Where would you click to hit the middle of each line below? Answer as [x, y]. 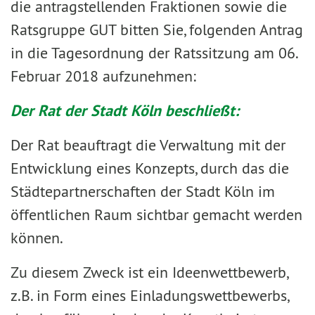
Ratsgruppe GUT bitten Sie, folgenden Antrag [157, 30]
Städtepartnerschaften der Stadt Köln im [143, 191]
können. [37, 238]
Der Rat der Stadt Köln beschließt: [125, 110]
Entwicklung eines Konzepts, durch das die [150, 168]
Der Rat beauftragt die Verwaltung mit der [148, 145]
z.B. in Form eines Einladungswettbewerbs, [149, 295]
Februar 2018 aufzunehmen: [103, 76]
